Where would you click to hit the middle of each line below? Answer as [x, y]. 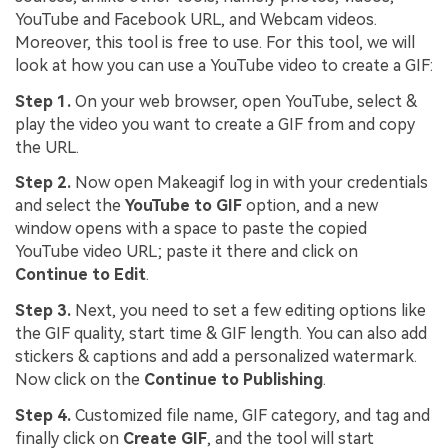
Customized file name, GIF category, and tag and [252, 416]
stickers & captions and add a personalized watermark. [216, 357]
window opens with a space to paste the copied [191, 229]
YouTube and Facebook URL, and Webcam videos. [196, 19]
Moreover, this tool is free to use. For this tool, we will [215, 42]
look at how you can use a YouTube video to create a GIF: [224, 65]
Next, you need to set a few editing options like [250, 311]
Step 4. [45, 416]
